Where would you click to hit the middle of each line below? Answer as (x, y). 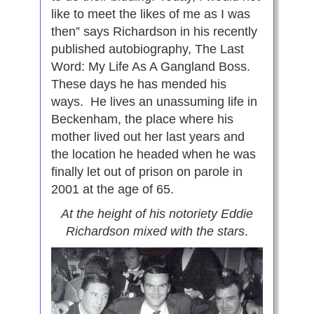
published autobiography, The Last (147, 49)
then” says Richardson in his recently (154, 32)
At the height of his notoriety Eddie (157, 214)
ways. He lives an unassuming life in (154, 102)
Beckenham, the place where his (142, 120)
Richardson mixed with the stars (155, 232)
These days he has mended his (138, 84)
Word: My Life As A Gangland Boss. (152, 67)
